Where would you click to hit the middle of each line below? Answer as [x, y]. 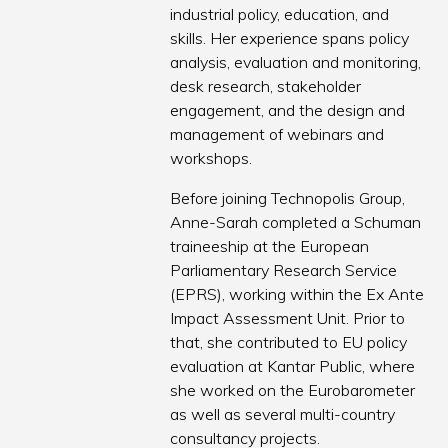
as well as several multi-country [283, 414]
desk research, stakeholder [266, 86]
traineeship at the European [270, 246]
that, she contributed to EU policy [289, 342]
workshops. [211, 158]
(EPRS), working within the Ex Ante [297, 294]
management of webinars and [277, 134]
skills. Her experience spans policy [290, 38]
